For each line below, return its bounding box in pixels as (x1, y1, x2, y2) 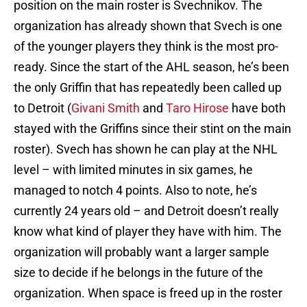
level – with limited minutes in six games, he (14, 162, 253, 177)
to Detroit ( (14, 101, 71, 116)
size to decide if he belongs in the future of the (14, 265, 263, 280)
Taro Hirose (166, 101, 229, 116)
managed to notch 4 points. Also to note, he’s (14, 183, 257, 198)
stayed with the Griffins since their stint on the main (14, 121, 291, 136)
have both (229, 101, 286, 116)
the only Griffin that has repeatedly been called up (14, 80, 282, 95)
